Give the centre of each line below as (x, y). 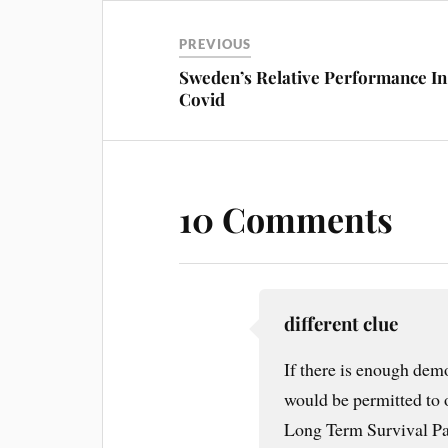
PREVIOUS (215, 44)
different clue (341, 324)
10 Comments (286, 219)
